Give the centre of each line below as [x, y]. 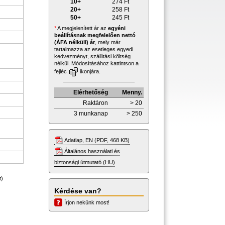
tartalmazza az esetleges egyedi [94, 49]
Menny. [132, 92]
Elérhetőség [91, 92]
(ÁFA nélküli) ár [75, 42]
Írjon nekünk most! [87, 202]
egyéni [117, 28]
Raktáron [95, 103]
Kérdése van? [78, 191]
